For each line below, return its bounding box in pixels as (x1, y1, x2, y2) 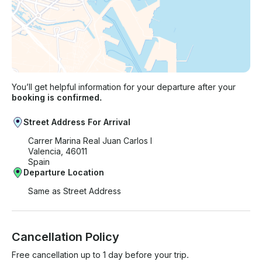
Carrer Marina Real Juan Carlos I (28, 136, 152, 146)
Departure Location (23, 167, 104, 178)
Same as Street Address (28, 186, 121, 196)
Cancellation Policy (12, 230, 119, 244)
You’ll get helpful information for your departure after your (12, 82, 236, 92)
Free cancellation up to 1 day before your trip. (12, 250, 189, 260)
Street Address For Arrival (23, 117, 130, 127)
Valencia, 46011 (28, 146, 87, 157)
